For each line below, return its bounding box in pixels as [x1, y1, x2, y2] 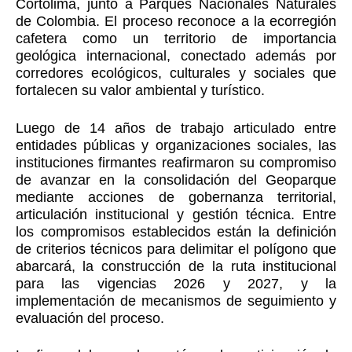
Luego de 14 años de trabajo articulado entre [15, 119, 337, 136]
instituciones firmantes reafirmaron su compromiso [15, 154, 337, 170]
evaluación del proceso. [15, 310, 164, 326]
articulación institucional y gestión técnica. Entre [15, 206, 337, 222]
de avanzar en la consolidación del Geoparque [15, 171, 337, 188]
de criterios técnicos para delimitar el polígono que [15, 240, 337, 257]
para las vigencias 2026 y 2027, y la [15, 275, 337, 291]
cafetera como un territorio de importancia [15, 31, 337, 47]
